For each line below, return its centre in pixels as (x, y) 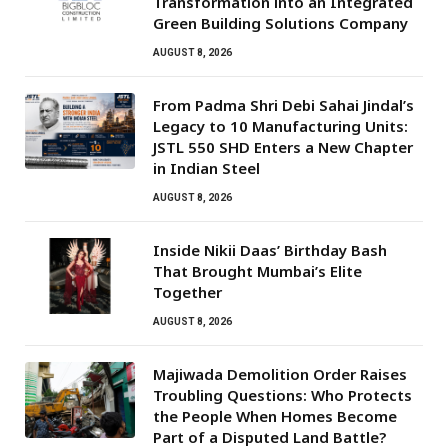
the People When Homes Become (275, 416)
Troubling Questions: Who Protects (282, 395)
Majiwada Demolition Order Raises (280, 374)
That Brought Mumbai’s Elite (257, 271)
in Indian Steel (206, 168)
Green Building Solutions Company (280, 23)
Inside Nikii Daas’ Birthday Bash (270, 250)
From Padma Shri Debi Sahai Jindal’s (283, 105)
